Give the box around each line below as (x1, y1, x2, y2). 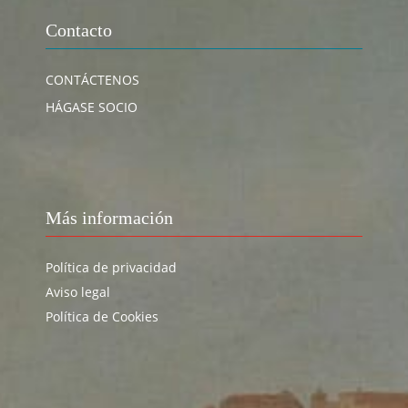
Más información (46, 208, 173, 229)
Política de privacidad (46, 259, 177, 277)
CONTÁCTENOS (46, 71, 139, 89)
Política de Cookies (46, 308, 158, 326)
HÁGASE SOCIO (46, 98, 138, 117)
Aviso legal (46, 283, 110, 301)
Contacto (46, 20, 112, 41)
